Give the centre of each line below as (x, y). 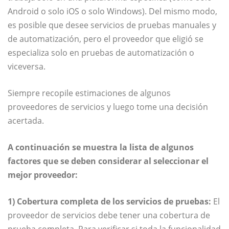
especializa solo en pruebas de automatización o (101, 52)
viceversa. (27, 66)
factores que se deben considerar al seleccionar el (108, 161)
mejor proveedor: (43, 175)
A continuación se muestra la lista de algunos (101, 147)
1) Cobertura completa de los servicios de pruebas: (109, 201)
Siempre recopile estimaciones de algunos (89, 93)
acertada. (26, 120)
